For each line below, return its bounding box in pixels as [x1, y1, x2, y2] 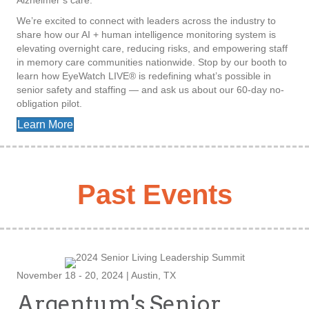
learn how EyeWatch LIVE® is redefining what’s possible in [17, 70, 271, 82]
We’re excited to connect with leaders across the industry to [17, 15, 276, 27]
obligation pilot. [17, 98, 82, 110]
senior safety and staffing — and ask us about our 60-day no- [17, 84, 284, 96]
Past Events [77, 179, 232, 210]
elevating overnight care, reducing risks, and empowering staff [17, 43, 288, 54]
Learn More [17, 119, 73, 131]
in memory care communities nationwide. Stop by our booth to [17, 57, 287, 68]
